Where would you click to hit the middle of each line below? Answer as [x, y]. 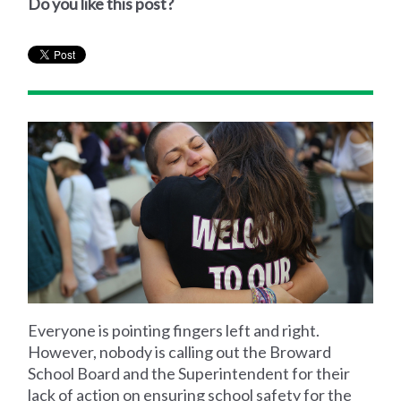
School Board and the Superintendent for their [189, 373]
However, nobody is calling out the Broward [180, 351]
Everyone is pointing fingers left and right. [174, 330]
